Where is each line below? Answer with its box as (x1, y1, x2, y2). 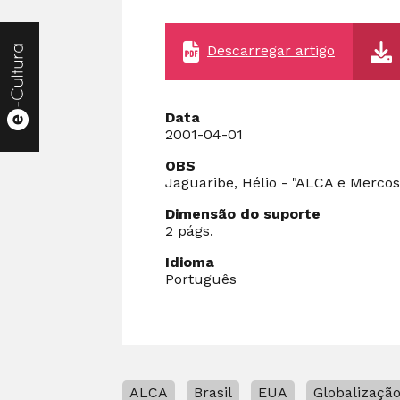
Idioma (165, 253, 214, 271)
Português (165, 270, 237, 287)
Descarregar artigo (207, 41, 335, 59)
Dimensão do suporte (165, 204, 321, 222)
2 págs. (165, 221, 213, 239)
